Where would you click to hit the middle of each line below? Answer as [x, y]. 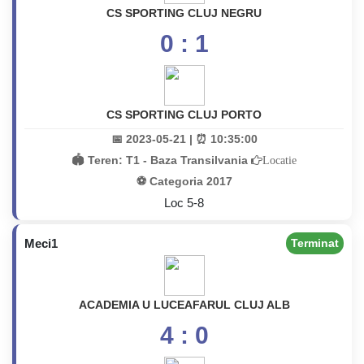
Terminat [315, 243]
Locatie [279, 160]
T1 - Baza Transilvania [188, 160]
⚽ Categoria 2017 [184, 181]
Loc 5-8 [184, 203]
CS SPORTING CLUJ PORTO [184, 115]
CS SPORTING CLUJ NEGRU [184, 13]
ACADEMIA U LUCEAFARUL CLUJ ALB [184, 305]
